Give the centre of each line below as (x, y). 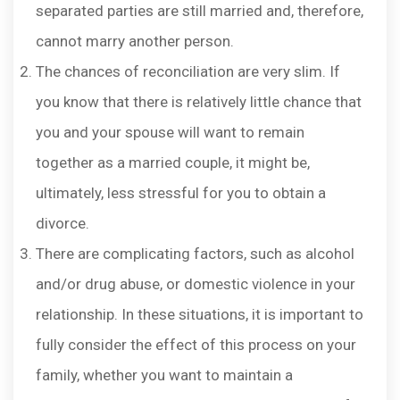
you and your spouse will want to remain (170, 132)
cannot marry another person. (135, 41)
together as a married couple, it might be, (173, 162)
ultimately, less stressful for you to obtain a (181, 193)
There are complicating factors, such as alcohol (195, 254)
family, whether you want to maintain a (164, 375)
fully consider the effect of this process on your (196, 345)
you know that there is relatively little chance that (199, 102)
